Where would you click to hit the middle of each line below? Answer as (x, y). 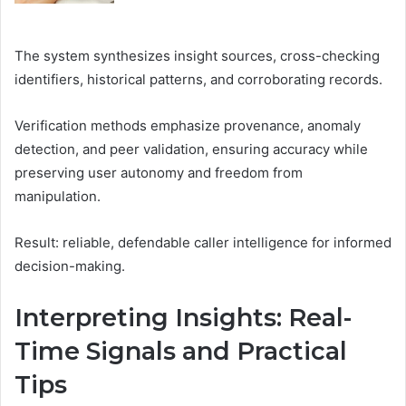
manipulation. (58, 197)
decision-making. (70, 266)
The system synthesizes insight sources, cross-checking (197, 56)
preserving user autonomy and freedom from (159, 173)
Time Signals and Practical (181, 352)
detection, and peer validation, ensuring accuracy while (191, 150)
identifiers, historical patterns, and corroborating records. (198, 80)
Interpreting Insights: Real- (183, 318)
